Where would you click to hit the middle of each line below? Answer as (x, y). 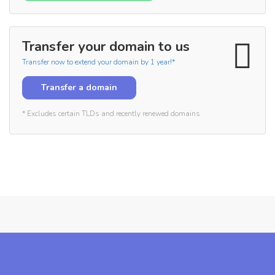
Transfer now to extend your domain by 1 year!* (99, 62)
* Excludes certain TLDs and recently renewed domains (111, 114)
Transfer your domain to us (106, 47)
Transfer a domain (79, 87)
